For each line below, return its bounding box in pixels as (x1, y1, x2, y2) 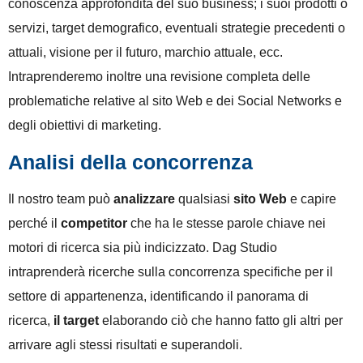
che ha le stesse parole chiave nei (127, 216, 326, 230)
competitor (61, 216, 127, 230)
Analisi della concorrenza (8, 150, 253, 173)
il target (53, 313, 99, 327)
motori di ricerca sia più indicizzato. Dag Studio (8, 240, 277, 254)
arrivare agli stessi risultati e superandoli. (8, 337, 242, 352)
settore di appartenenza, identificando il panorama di (8, 288, 309, 303)
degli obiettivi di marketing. (8, 118, 161, 133)
